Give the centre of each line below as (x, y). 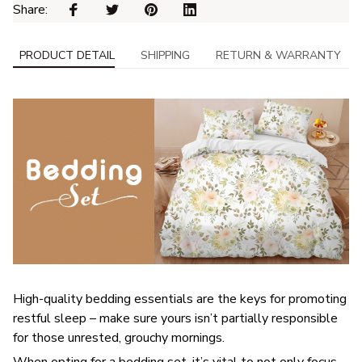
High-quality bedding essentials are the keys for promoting (180, 299)
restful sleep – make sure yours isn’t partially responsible (175, 318)
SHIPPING (165, 55)
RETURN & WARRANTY (278, 55)
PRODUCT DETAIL (67, 55)
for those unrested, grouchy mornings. (119, 337)
